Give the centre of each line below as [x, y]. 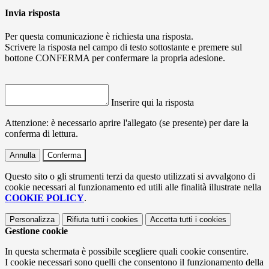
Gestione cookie [36, 231]
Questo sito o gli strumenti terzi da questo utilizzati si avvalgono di [130, 177]
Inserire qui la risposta [153, 103]
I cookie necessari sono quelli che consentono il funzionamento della [134, 262]
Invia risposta [32, 13]
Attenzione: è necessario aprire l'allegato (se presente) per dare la [127, 123]
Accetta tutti [171, 220]
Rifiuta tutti [86, 220]
